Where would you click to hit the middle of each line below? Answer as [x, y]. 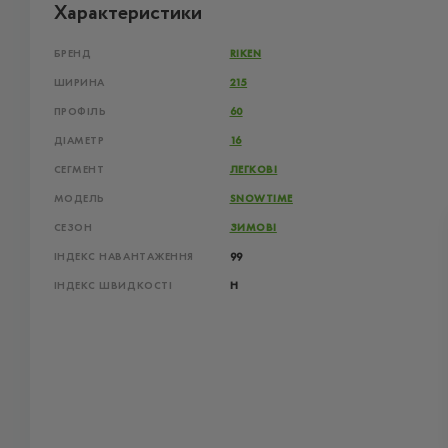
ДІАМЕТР [79, 140]
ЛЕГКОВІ [253, 169]
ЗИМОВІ [253, 227]
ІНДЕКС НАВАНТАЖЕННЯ [123, 256]
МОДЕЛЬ [79, 198]
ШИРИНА [79, 82]
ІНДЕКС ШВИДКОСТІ [113, 285]
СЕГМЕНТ [79, 169]
